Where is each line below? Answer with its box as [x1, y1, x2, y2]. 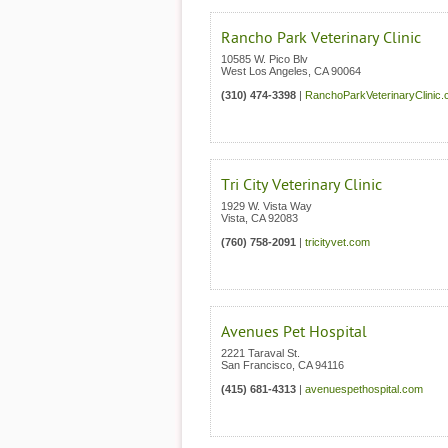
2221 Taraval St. [221, 347, 300, 359]
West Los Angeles [221, 65, 308, 77]
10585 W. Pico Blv [221, 53, 308, 65]
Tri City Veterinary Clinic [221, 176, 382, 194]
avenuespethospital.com [305, 383, 423, 395]
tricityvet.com [305, 236, 370, 248]
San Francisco [221, 359, 292, 371]
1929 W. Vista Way [221, 200, 312, 212]
